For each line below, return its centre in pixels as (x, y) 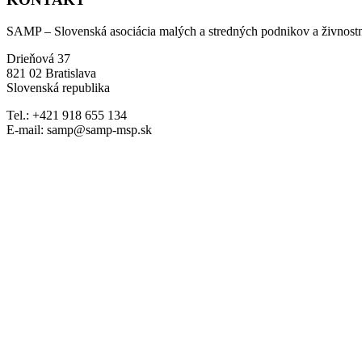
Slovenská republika (58, 87)
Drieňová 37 (38, 58)
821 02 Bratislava (51, 73)
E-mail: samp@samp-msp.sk (79, 129)
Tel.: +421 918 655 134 (67, 115)
